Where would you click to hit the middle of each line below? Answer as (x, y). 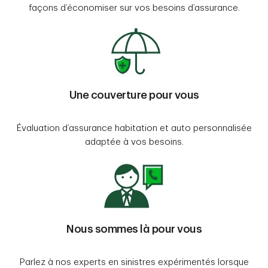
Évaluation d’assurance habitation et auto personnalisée (134, 129)
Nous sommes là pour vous (134, 229)
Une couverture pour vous (134, 95)
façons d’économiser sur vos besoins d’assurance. (134, 8)
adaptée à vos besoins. (134, 142)
